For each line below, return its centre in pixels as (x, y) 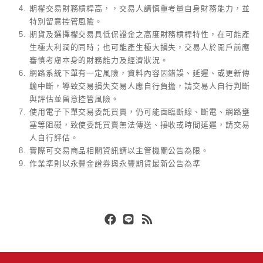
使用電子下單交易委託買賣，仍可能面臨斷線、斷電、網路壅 (140, 112)
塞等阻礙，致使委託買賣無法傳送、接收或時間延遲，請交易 (140, 124)
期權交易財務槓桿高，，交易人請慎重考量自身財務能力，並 (140, 8)
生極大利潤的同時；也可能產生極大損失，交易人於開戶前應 (140, 47)
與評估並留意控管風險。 (75, 99)
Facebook (125, 233)
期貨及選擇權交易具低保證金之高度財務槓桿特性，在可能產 (140, 34)
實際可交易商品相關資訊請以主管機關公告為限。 (119, 150)
